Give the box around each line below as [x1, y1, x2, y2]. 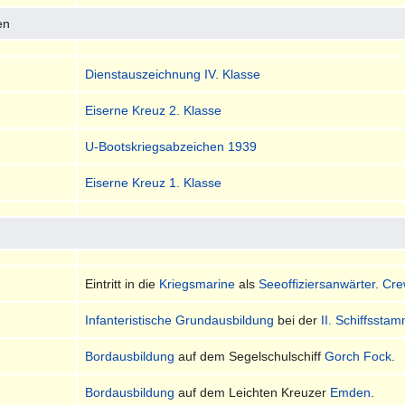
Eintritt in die [85, 276, 160, 291]
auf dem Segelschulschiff [174, 348, 325, 363]
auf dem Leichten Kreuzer [174, 384, 331, 400]
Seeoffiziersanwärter [259, 276, 376, 291]
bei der [274, 312, 322, 327]
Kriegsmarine [159, 276, 236, 291]
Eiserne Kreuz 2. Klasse [85, 102, 222, 118]
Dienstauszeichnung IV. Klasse [85, 66, 261, 81]
